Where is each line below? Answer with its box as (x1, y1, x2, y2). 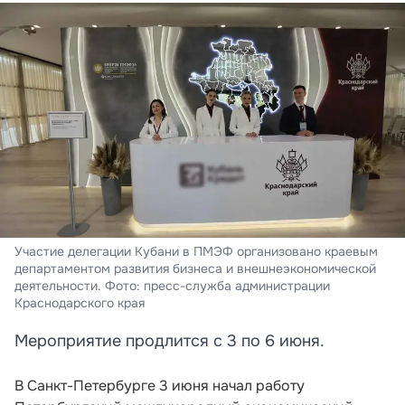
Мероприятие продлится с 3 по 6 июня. (14, 330, 325, 351)
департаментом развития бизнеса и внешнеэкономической (14, 259, 376, 277)
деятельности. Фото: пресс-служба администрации (14, 277, 330, 294)
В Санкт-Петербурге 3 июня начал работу (14, 375, 305, 395)
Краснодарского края (14, 294, 145, 311)
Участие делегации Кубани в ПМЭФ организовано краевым (14, 242, 378, 259)
